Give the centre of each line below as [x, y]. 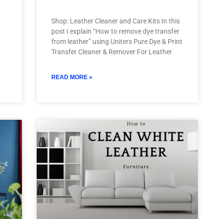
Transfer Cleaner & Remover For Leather [111, 52]
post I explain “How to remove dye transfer [115, 32]
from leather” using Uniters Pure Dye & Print [117, 42]
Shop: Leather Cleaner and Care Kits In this [115, 21]
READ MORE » [72, 77]
